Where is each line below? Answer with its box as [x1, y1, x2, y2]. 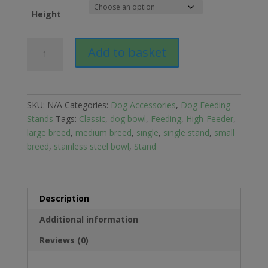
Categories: [64, 99, 111, 111]
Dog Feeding [180, 99, 230, 111]
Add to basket [87, 44, 166, 61]
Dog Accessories [110, 99, 176, 111]
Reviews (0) [39, 234, 89, 246]
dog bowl [109, 113, 146, 125]
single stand [163, 127, 209, 139]
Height [32, 8, 61, 20]
